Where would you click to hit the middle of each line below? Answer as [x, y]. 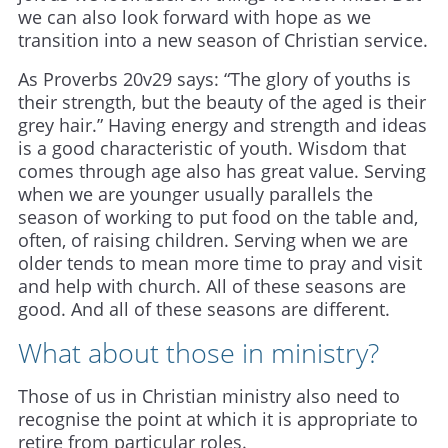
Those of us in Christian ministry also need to [209, 396]
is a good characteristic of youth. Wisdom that [212, 148]
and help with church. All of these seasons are [212, 286]
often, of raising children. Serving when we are [213, 240]
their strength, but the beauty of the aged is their [222, 102]
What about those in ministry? [198, 353]
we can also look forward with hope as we [194, 17]
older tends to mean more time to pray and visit [220, 263]
